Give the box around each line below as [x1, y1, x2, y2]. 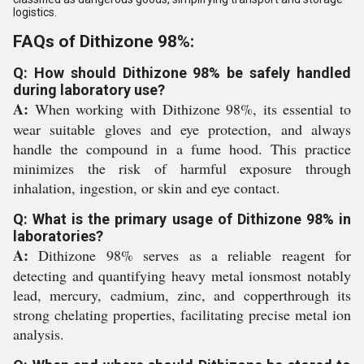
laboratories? [13, 227, 103, 245]
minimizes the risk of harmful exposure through [13, 158, 351, 179]
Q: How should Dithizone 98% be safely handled [13, 64, 351, 82]
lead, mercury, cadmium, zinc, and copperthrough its [13, 285, 351, 305]
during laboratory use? [13, 81, 165, 99]
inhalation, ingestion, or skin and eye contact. [13, 178, 280, 198]
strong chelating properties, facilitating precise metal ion [13, 305, 351, 325]
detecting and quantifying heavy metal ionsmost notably [13, 266, 351, 286]
